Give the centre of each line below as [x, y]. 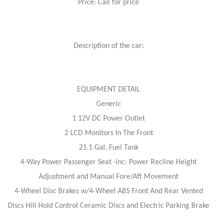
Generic [108, 104]
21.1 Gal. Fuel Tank [108, 147]
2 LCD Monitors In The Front [108, 133]
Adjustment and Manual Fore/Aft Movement [108, 177]
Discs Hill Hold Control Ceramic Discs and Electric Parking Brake [108, 206]
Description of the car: [108, 46]
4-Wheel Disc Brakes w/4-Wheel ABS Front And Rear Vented [108, 191]
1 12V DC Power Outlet [108, 118]
